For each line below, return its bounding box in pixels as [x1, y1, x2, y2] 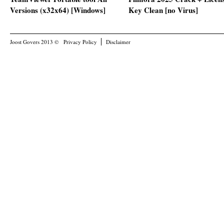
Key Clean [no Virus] [128, 4, 198, 15]
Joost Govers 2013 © [10, 38, 58, 45]
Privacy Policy [63, 38, 97, 45]
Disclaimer [106, 38, 130, 45]
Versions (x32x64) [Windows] [10, 4, 105, 15]
